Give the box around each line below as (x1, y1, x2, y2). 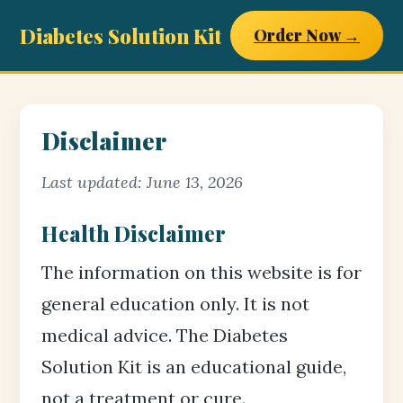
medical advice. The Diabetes (41, 324, 288, 346)
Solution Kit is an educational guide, (41, 355, 346, 378)
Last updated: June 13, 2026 (41, 172, 243, 193)
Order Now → (254, 24, 360, 46)
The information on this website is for (41, 261, 362, 283)
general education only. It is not (41, 292, 309, 315)
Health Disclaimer (41, 219, 226, 247)
